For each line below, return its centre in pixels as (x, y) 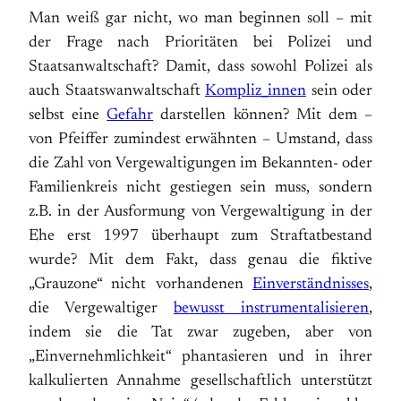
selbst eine (68, 115)
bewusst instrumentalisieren (271, 309)
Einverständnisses (311, 285)
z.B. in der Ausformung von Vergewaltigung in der (200, 212)
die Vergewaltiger (101, 309)
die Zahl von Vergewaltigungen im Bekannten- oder (200, 164)
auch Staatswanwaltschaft (117, 91)
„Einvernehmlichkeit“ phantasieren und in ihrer (200, 357)
